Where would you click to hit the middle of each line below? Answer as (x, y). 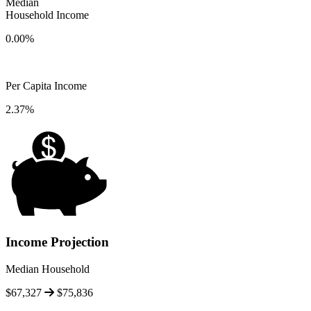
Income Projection (57, 242)
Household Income (47, 15)
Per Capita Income (46, 85)
